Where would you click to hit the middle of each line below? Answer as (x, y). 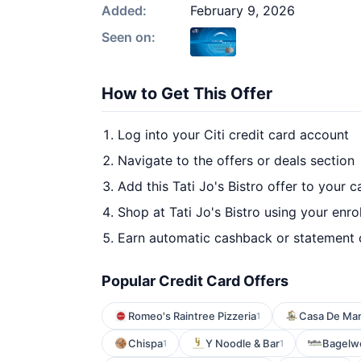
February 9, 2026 (243, 10)
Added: (124, 10)
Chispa (145, 343)
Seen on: (129, 37)
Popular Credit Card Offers (195, 281)
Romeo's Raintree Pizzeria (192, 316)
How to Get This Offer (187, 93)
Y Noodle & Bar (243, 343)
